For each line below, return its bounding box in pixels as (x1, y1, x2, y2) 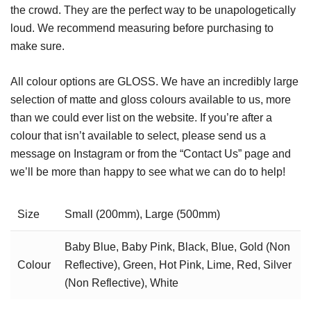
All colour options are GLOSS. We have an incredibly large (10, 75, 299, 87)
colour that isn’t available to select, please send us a (10, 129, 266, 142)
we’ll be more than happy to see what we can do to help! (10, 165, 285, 178)
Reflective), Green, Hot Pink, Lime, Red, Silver (65, 258, 292, 271)
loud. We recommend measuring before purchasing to (10, 22, 274, 34)
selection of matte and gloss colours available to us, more (10, 93, 291, 106)
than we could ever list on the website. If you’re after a (10, 111, 272, 124)
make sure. (10, 40, 65, 52)
